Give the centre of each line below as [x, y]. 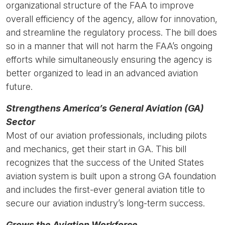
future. [19, 87]
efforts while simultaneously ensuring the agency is [109, 60]
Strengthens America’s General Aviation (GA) [105, 108]
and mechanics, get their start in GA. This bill [96, 149]
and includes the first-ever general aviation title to [105, 190]
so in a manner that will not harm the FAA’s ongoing [109, 46]
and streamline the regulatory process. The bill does [111, 32]
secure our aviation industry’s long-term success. [105, 203]
